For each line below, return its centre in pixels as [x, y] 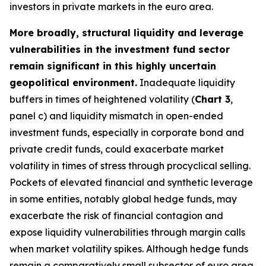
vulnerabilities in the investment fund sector [120, 49]
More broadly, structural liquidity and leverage [126, 33]
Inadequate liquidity [186, 83]
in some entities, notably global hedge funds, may [123, 199]
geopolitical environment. [73, 83]
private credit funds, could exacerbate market [117, 149]
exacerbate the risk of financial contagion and [116, 216]
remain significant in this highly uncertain [113, 66]
